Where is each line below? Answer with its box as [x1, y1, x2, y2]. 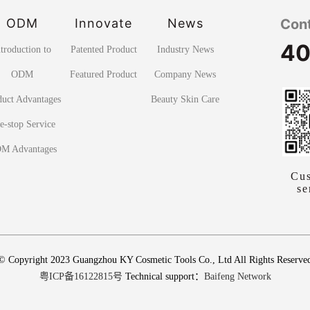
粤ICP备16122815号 [39, 271, 122, 282]
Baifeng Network [203, 271, 271, 282]
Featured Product [70, 69, 138, 80]
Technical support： [122, 271, 204, 282]
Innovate [75, 16, 133, 31]
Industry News [156, 44, 214, 55]
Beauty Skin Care [151, 93, 220, 104]
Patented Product [70, 44, 137, 55]
